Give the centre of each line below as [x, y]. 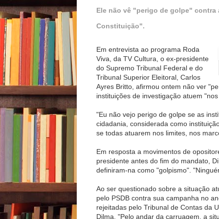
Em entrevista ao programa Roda [148, 49]
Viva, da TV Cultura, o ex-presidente [153, 58]
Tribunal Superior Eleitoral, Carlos [148, 77]
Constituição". [120, 26]
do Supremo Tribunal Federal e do [150, 68]
